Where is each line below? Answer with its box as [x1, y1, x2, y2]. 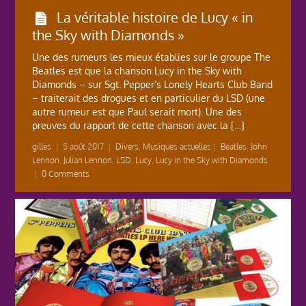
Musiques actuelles [143, 141, 211, 152]
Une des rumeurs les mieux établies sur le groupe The [32, 51, 270, 63]
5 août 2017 [63, 141, 104, 152]
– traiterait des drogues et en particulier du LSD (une [32, 92, 265, 104]
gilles [32, 141, 51, 152]
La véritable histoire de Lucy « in [57, 8, 253, 26]
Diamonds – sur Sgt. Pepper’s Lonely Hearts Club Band [32, 78, 273, 90]
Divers [115, 141, 139, 152]
